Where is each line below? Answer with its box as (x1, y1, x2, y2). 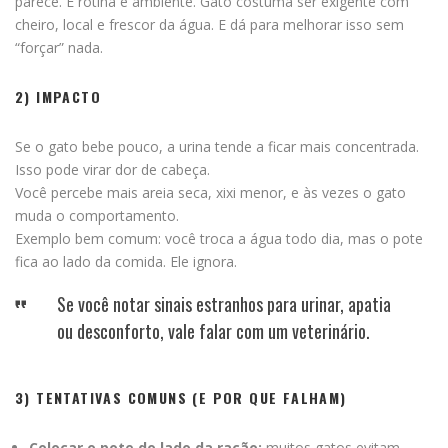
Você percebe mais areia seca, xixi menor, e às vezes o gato (15, 182, 406, 202)
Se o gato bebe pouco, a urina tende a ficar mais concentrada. (15, 136, 419, 156)
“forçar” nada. (15, 37, 103, 57)
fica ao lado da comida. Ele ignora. (15, 251, 237, 271)
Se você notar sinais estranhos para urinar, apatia (56, 290, 391, 317)
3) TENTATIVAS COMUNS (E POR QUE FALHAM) (15, 386, 347, 408)
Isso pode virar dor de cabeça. (15, 159, 210, 179)
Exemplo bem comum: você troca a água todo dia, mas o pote (15, 228, 423, 248)
